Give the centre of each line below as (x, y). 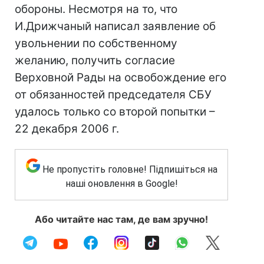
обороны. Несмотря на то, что (96, 9)
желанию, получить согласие (95, 60)
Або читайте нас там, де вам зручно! (121, 219)
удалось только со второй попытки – (115, 112)
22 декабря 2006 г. (67, 129)
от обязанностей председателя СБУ (113, 95)
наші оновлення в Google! (121, 184)
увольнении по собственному (96, 43)
